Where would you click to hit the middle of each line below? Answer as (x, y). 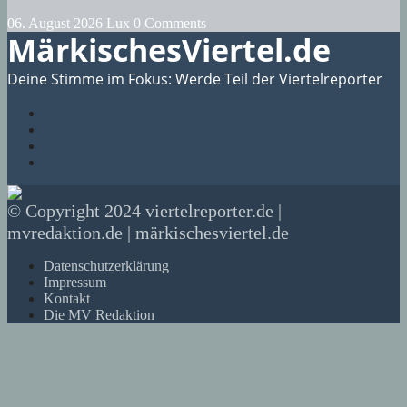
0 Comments (170, 23)
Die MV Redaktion (99, 314)
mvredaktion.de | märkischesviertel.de (148, 232)
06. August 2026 (57, 23)
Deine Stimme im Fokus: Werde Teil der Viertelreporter (195, 79)
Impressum (75, 282)
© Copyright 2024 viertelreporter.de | (144, 210)
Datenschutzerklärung (106, 265)
